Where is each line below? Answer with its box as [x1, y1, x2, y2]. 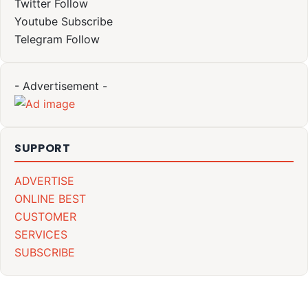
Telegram [14, 32, 63, 47]
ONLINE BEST [14, 192, 86, 206]
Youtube [14, 14, 58, 29]
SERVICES [14, 228, 67, 242]
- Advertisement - [14, 79, 107, 93]
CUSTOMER [14, 210, 76, 224]
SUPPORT [14, 140, 71, 157]
